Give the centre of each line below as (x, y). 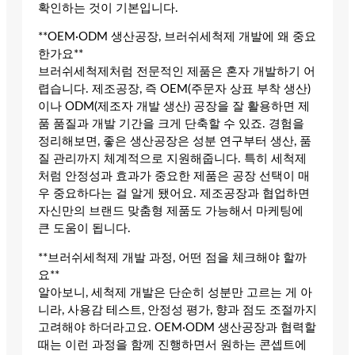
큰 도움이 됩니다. (84, 229)
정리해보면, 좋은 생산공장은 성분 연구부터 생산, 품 (175, 142)
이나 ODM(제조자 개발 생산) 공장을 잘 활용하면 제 (174, 107)
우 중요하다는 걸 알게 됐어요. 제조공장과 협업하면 (174, 194)
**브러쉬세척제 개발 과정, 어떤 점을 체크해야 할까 (172, 258)
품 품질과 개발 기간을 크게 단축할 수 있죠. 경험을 (171, 124)
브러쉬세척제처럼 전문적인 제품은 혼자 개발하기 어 (177, 72)
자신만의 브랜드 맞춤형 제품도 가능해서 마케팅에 (171, 212)
